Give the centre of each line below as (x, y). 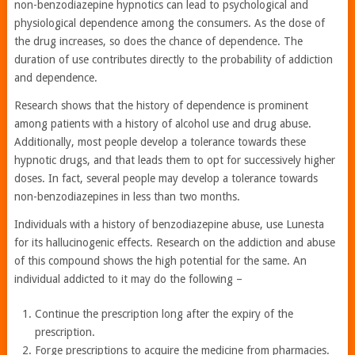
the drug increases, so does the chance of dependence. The (158, 42)
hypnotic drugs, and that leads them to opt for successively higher (174, 160)
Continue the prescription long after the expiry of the (164, 314)
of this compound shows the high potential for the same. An (160, 261)
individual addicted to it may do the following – (128, 279)
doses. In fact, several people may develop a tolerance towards (166, 179)
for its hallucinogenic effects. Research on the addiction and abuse (174, 243)
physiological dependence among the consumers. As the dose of (169, 23)
